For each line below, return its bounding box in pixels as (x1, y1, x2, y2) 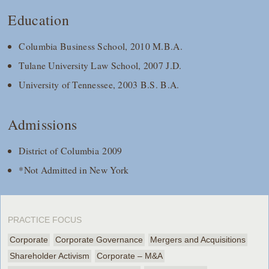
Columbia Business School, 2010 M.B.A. (19, 40, 183, 53)
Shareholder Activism (10, 250, 90, 261)
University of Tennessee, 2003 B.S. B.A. (19, 78, 180, 91)
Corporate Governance (55, 234, 144, 244)
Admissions (8, 115, 77, 134)
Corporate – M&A (97, 250, 163, 261)
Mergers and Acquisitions (150, 234, 246, 244)
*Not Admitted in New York (19, 163, 132, 176)
